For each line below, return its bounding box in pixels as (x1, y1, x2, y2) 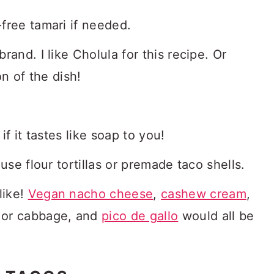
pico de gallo (102, 209, 179, 223)
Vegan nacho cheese (28, 187, 154, 201)
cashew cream (160, 187, 246, 201)
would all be (178, 209, 254, 223)
